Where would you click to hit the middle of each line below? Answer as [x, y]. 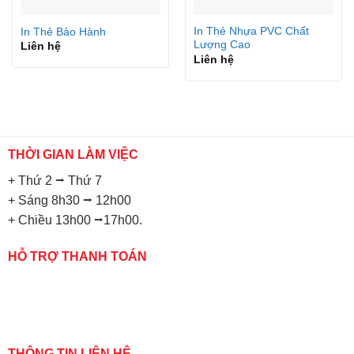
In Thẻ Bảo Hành [63, 32]
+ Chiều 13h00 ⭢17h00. [75, 220]
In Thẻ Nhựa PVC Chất [251, 32]
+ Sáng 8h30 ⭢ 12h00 [69, 201]
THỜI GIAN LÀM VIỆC [73, 155]
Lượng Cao [222, 45]
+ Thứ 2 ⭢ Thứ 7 [55, 181]
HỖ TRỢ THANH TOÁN [77, 256]
